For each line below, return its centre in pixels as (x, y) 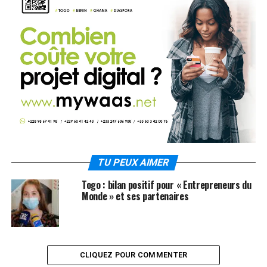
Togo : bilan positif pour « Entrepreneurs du (166, 184)
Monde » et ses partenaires (135, 196)
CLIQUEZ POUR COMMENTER (133, 254)
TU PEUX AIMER (134, 162)
